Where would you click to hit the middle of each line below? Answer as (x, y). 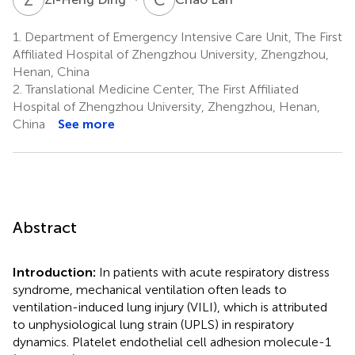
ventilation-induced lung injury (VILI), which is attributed (170, 307)
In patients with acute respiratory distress (214, 272)
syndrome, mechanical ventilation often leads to (150, 289)
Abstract (45, 227)
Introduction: (56, 272)
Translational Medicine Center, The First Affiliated (160, 89)
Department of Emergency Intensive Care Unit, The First (182, 36)
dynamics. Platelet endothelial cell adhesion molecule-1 (172, 342)
